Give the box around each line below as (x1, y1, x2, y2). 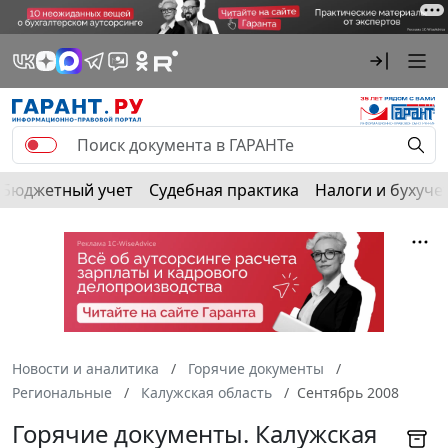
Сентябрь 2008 (297, 382, 399, 402)
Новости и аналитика (12, 358, 159, 378)
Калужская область (141, 382, 272, 402)
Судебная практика (149, 178, 299, 201)
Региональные (12, 382, 112, 402)
